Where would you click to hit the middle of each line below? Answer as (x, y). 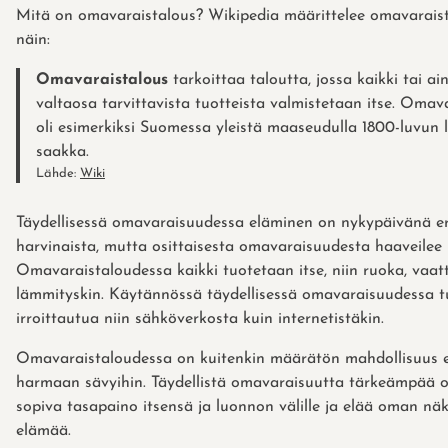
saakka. (62, 151)
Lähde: (58, 173)
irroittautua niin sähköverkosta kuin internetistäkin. (200, 318)
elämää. (43, 430)
